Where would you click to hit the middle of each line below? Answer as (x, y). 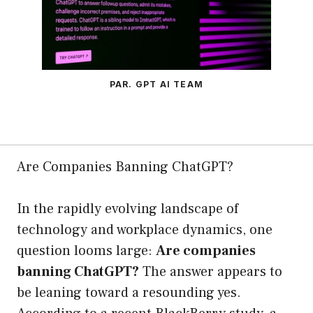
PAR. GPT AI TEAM (156, 85)
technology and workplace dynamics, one (145, 230)
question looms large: (86, 251)
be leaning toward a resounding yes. (129, 293)
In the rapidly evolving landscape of (128, 209)
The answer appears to (211, 272)
